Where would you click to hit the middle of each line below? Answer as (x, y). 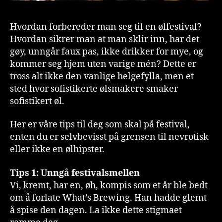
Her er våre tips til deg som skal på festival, (100, 125)
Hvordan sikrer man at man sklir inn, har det (105, 39)
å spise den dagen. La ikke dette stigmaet (96, 210)
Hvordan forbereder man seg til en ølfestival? (106, 27)
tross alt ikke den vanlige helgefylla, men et (102, 76)
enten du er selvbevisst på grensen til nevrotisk (109, 137)
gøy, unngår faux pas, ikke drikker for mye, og (107, 52)
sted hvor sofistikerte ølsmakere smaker (94, 89)
